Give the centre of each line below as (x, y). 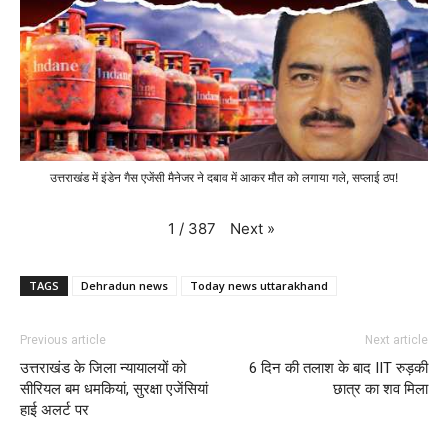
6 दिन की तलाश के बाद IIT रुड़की (338, 368)
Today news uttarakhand (259, 285)
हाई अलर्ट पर (54, 410)
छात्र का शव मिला (380, 389)
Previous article (63, 340)
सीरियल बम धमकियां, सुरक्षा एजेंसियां (114, 389)
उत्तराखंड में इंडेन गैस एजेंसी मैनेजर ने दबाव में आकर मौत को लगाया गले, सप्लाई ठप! (224, 177)
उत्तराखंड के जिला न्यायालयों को (103, 368)
